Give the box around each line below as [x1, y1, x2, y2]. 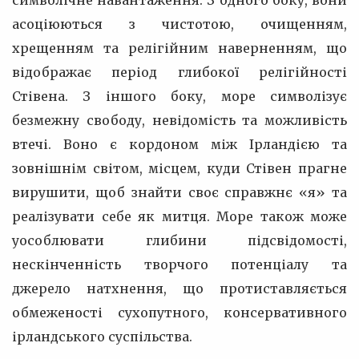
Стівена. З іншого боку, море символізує [12, 88, 347, 104]
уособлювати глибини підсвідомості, [12, 232, 347, 248]
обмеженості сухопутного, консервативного [12, 305, 347, 321]
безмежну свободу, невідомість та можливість [12, 112, 347, 128]
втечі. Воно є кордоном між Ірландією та [12, 136, 347, 152]
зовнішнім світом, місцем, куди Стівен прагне [12, 160, 347, 176]
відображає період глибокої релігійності [12, 64, 347, 80]
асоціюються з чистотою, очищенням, [12, 16, 347, 32]
